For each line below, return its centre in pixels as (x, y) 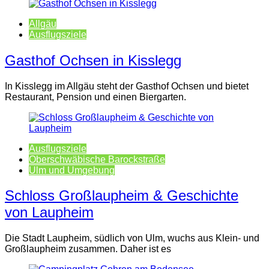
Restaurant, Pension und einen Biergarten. (95, 97)
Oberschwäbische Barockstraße (97, 159)
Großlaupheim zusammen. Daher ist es (88, 249)
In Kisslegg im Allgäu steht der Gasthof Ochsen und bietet (127, 86)
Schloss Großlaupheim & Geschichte (122, 196)
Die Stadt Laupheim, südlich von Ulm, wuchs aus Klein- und (132, 238)
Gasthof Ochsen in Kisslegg (93, 60)
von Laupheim (49, 213)
